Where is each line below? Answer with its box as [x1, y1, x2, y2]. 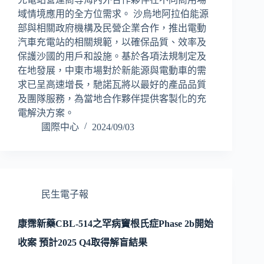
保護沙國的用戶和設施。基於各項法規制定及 [18, 51, 206, 61]
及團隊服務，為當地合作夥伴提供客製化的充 [18, 93, 206, 104]
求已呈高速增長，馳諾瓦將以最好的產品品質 [18, 79, 206, 90]
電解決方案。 [18, 107, 74, 118]
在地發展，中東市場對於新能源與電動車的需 [18, 65, 206, 75]
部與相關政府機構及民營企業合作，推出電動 [18, 22, 206, 33]
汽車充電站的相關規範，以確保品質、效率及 [18, 37, 206, 47]
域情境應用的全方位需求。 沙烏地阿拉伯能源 [18, 8, 209, 19]
